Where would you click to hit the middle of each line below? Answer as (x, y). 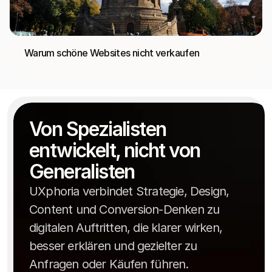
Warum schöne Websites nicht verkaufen (112, 53)
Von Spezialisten (98, 129)
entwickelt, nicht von (115, 150)
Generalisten (82, 172)
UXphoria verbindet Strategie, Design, (129, 191)
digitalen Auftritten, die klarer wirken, (126, 228)
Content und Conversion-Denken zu (124, 209)
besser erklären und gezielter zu (113, 246)
